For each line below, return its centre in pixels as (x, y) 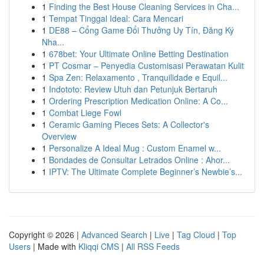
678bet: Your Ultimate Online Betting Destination (139, 54)
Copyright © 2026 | (45, 235)
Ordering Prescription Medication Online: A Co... (138, 101)
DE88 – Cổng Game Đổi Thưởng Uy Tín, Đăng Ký (141, 30)
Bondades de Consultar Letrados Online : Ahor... (139, 160)
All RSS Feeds (153, 246)
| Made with (55, 246)
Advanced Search (114, 235)
